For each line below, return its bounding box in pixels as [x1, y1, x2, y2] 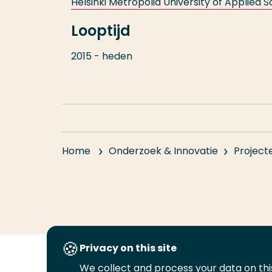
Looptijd [71, 21, 131, 41]
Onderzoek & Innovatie [109, 144, 218, 158]
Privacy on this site [79, 241, 177, 255]
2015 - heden [71, 49, 132, 63]
